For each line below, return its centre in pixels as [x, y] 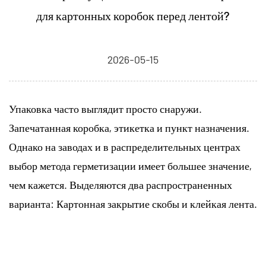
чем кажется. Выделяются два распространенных [121, 185]
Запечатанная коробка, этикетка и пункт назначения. [129, 128]
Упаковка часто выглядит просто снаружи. [105, 109]
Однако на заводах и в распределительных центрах [125, 147]
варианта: [33, 204]
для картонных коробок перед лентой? [133, 15]
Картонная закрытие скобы [119, 204]
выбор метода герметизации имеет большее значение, [130, 166]
